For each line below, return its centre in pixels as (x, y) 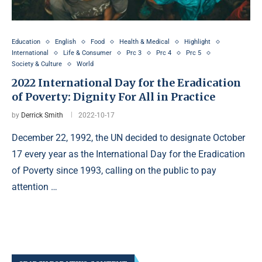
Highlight (197, 42)
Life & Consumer (87, 53)
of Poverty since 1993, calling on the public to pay (114, 170)
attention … (35, 187)
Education (26, 42)
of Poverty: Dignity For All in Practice (113, 97)
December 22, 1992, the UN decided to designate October (128, 138)
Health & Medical (144, 42)
